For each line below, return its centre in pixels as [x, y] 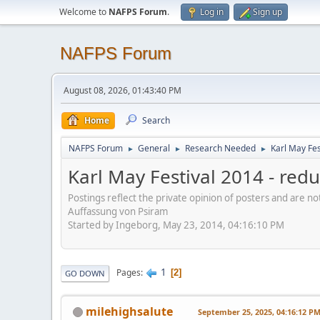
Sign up [267, 12]
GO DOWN [85, 273]
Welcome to [84, 12]
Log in [212, 12]
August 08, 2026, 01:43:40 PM [122, 90]
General [154, 148]
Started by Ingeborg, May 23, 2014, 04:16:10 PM [176, 225]
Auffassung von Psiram [118, 211]
